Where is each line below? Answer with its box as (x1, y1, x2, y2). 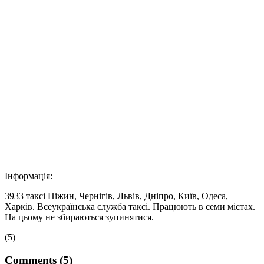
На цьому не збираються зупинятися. (5, 212, 154, 223)
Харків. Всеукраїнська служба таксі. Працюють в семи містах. (5, 202, 255, 212)
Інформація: (5, 171, 52, 181)
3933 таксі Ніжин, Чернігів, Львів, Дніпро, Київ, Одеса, (5, 191, 228, 202)
